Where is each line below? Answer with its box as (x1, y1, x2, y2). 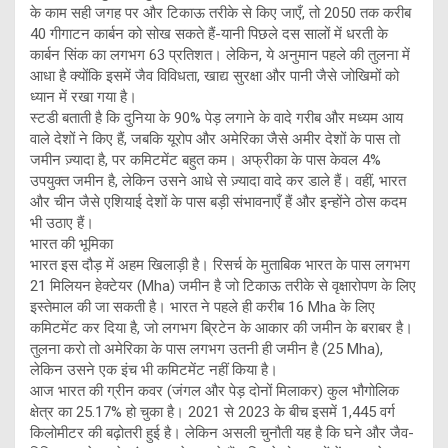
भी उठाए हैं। (30, 214, 94, 233)
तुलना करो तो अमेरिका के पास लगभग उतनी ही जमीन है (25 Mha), (30, 340, 383, 359)
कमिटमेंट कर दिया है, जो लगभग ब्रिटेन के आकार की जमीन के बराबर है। (30, 319, 413, 338)
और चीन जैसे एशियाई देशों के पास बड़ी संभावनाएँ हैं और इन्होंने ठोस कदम (30, 193, 407, 212)
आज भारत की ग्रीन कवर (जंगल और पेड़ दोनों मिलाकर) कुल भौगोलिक (30, 382, 399, 401)
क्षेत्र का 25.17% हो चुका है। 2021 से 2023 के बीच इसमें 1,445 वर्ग (30, 403, 395, 422)
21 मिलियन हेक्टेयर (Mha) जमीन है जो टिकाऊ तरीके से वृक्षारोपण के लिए (30, 277, 416, 296)
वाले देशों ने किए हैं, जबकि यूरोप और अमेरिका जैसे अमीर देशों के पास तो (30, 130, 400, 149)
